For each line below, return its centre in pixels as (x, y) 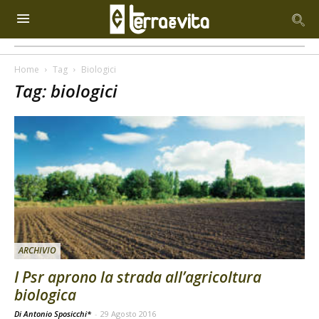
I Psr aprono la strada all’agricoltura (138, 277)
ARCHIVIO (37, 251)
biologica (45, 295)
